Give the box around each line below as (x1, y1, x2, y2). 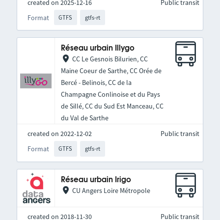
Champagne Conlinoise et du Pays (60, 90, 160, 99)
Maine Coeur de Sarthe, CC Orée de (60, 66, 162, 76)
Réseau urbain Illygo (60, 45, 135, 53)
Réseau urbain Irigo (60, 176, 131, 184)
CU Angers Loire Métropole (72, 186, 150, 195)
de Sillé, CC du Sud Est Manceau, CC (60, 102, 164, 111)
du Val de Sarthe (60, 113, 109, 123)
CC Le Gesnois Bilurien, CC (72, 55, 148, 64)
